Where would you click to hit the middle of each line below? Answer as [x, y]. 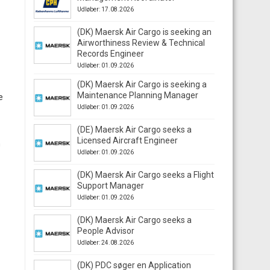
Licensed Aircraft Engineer [127, 140]
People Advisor [106, 231]
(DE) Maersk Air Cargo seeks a [134, 130]
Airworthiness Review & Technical [141, 43]
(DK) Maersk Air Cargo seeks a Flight [146, 175]
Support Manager [111, 186]
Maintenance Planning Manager [138, 95]
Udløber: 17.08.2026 [105, 9]
